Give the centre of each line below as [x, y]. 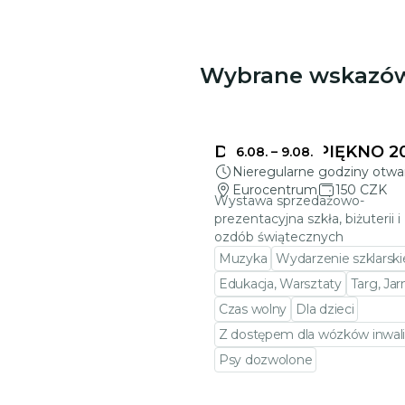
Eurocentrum [275, 190]
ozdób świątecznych [279, 237]
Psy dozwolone [266, 360]
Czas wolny [253, 309]
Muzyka [243, 259]
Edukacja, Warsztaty [280, 284]
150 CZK [361, 190]
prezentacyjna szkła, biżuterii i [307, 219]
